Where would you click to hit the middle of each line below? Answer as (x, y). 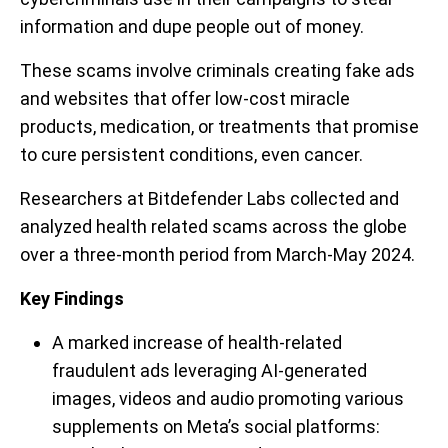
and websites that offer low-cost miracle (185, 98)
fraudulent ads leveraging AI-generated (209, 370)
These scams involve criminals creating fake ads (217, 70)
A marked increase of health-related (197, 342)
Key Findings (72, 298)
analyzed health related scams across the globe (213, 226)
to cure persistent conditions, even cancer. (191, 154)
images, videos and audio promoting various (228, 398)
